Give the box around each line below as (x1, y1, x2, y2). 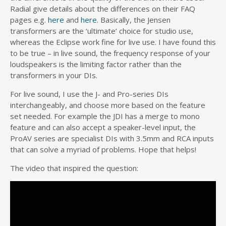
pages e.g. (10, 15, 48, 25)
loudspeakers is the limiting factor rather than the (10, 59, 182, 69)
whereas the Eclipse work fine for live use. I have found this (10, 37, 216, 47)
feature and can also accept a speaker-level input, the (10, 122, 196, 132)
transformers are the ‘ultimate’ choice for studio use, (10, 26, 193, 36)
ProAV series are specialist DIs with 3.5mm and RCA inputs (10, 133, 214, 143)
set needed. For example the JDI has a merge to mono (10, 111, 200, 121)
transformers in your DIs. (10, 70, 97, 80)
